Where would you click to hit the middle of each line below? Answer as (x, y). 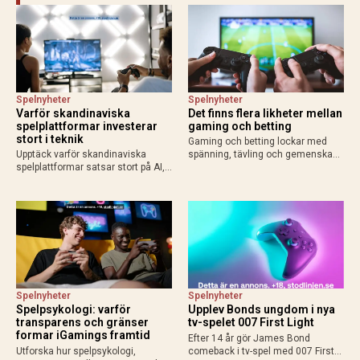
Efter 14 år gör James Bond (249, 338)
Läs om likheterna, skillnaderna (258, 168)
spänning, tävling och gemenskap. (264, 155)
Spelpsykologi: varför (74, 310)
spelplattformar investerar (87, 127)
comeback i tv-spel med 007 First (261, 351)
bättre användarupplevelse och (84, 193)
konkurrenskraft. (52, 206)
